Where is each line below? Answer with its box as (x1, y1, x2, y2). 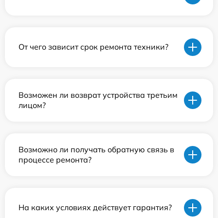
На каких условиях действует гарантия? (18, 202, 172, 213)
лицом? (18, 100, 46, 110)
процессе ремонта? (18, 154, 91, 164)
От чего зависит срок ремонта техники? (18, 42, 168, 52)
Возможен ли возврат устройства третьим (18, 90, 178, 100)
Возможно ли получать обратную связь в (18, 144, 174, 154)
